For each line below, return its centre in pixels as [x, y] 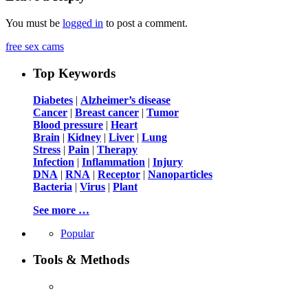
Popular [77, 233]
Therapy [117, 149]
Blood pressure [68, 124]
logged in [83, 23]
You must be [34, 23]
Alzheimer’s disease [125, 100]
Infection [54, 162]
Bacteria [53, 186]
